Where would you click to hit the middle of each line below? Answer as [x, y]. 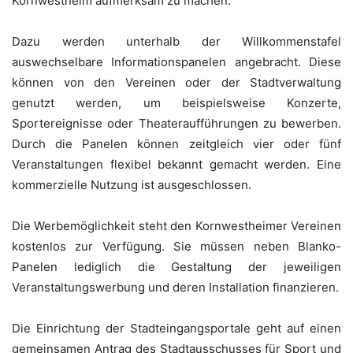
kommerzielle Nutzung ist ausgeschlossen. [132, 185]
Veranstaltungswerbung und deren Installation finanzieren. [175, 288]
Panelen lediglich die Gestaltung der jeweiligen [176, 267]
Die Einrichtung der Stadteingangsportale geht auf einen [176, 329]
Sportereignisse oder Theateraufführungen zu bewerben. [176, 124]
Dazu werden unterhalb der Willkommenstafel [176, 42]
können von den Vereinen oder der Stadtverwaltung [176, 83]
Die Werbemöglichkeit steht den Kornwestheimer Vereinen [176, 226]
